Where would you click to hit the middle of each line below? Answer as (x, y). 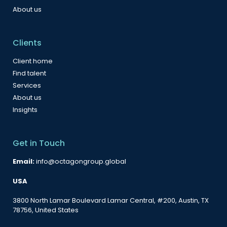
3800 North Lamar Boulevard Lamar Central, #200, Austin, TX (111, 201)
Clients (27, 43)
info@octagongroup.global (81, 162)
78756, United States (46, 210)
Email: (24, 162)
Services (27, 86)
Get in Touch (39, 143)
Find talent (29, 73)
